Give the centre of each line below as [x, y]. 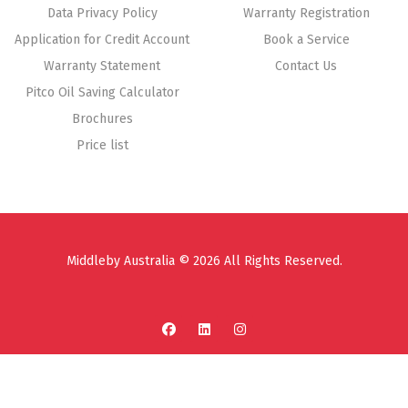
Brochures [102, 119]
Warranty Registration [306, 14]
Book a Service [306, 40]
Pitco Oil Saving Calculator [102, 93]
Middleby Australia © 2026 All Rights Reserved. [204, 261]
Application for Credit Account [102, 40]
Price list [102, 146]
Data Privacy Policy [102, 14]
